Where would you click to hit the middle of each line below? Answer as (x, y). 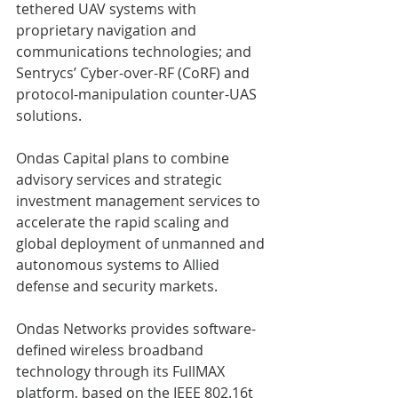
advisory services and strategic (121, 179)
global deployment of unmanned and (142, 243)
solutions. (51, 115)
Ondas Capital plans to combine (124, 158)
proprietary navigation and (108, 30)
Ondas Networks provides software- (136, 328)
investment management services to (140, 200)
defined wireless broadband (111, 350)
